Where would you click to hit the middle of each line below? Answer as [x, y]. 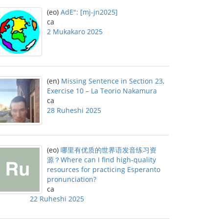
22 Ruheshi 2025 [57, 199]
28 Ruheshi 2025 [74, 110]
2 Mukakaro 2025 [75, 32]
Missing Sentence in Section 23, [113, 81]
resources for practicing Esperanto [104, 169]
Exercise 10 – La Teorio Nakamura [102, 91]
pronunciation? [72, 179]
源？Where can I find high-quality [101, 160]
